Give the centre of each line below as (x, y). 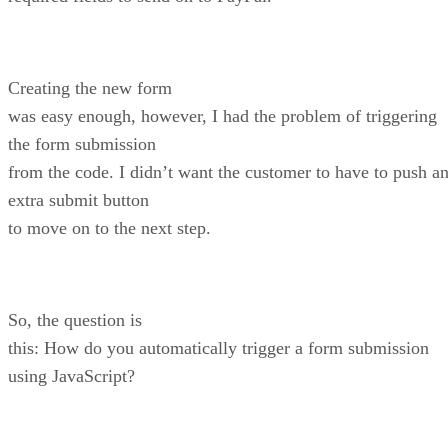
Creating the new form (90, 88)
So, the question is (75, 320)
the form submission (82, 144)
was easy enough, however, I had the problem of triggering (222, 116)
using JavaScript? (71, 376)
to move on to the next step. (109, 228)
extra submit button (78, 200)
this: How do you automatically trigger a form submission (218, 348)
